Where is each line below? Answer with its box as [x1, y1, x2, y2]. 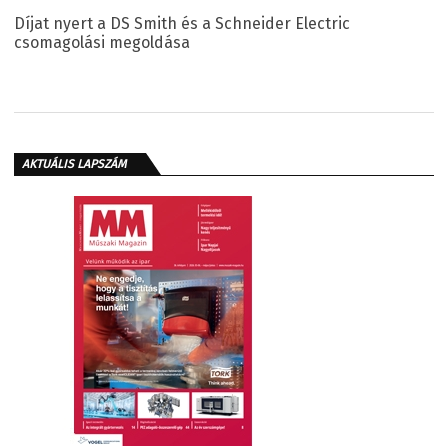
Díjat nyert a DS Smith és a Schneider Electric [14, 13, 350, 33]
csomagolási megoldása [14, 32, 190, 52]
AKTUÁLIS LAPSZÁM [22, 156, 126, 171]
